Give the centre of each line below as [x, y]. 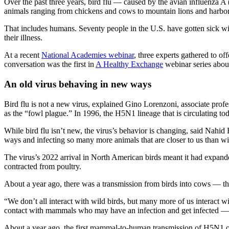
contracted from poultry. [43, 166]
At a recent [23, 55]
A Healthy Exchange [129, 64]
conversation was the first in [50, 64]
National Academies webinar [88, 55]
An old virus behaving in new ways [78, 84]
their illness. [23, 38]
